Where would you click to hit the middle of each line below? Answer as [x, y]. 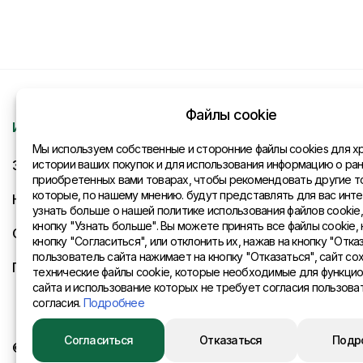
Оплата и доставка [68, 233]
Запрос [34, 165]
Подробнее [113, 303]
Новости [37, 199]
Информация [53, 127]
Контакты [317, 127]
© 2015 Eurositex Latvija [79, 348]
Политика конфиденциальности [105, 267]
